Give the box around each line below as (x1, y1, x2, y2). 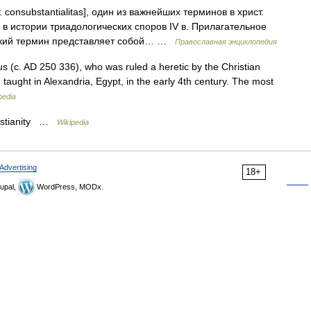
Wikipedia (57, 118, 89, 126)
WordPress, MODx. (35, 183, 103, 191)
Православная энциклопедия (175, 37, 277, 46)
